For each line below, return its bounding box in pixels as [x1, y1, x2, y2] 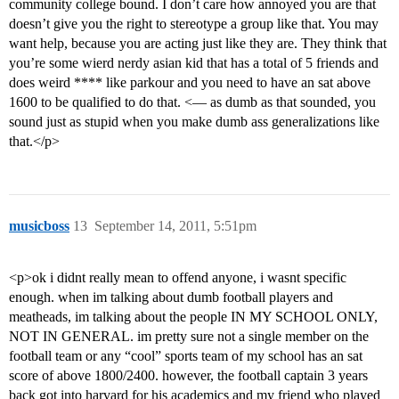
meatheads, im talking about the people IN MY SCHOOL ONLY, [9, 309, 378, 325]
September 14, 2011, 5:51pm [94, 218, 256, 234]
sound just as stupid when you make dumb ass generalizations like [9, 114, 379, 130]
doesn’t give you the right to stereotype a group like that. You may [9, 16, 379, 32]
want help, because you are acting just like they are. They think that [9, 36, 387, 52]
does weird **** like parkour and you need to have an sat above [9, 75, 370, 91]
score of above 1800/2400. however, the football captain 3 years [9, 368, 368, 384]
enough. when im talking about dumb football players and [9, 289, 333, 305]
